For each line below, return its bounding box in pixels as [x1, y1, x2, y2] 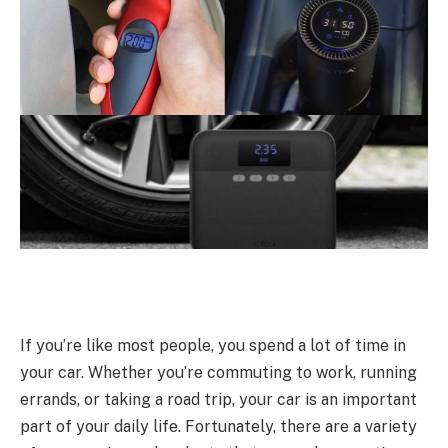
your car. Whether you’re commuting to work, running [20, 363, 417, 383]
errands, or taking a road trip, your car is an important [20, 390, 417, 410]
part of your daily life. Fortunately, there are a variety [20, 417, 417, 437]
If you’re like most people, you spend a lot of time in [20, 336, 406, 356]
